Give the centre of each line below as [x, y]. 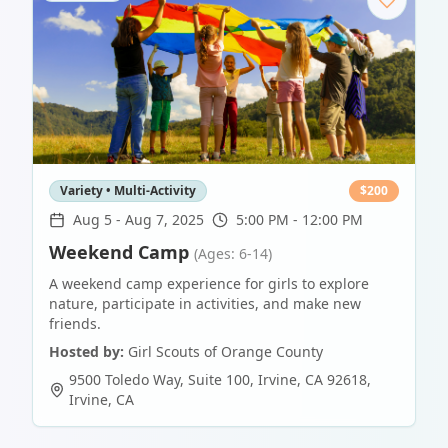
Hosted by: [86, 352]
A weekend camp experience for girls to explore [209, 284]
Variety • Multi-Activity [128, 191]
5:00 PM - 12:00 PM [299, 220]
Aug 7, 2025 [164, 220]
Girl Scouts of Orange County [225, 352]
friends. [75, 324]
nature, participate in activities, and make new [205, 304]
